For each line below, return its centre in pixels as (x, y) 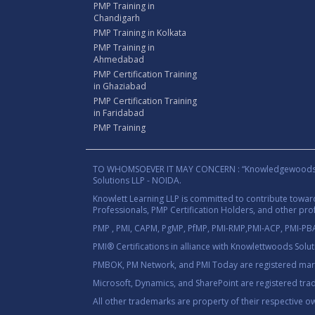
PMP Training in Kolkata (140, 32)
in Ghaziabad (120, 86)
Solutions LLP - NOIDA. (137, 180)
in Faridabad (119, 112)
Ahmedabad (119, 59)
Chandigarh (117, 18)
